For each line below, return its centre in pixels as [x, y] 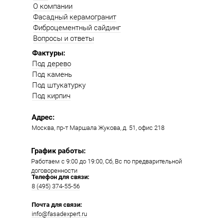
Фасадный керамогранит [75, 17]
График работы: [58, 151]
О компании [53, 7]
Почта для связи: [57, 205]
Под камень [52, 75]
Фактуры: [49, 53]
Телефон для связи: [61, 177]
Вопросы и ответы [64, 39]
